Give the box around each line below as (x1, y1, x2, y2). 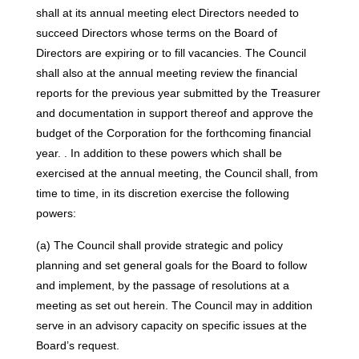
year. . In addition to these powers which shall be (35, 147, 282, 160)
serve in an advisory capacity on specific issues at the (35, 318, 307, 332)
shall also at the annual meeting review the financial (35, 67, 297, 80)
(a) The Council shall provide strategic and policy (35, 238, 283, 252)
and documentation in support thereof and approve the (35, 107, 313, 120)
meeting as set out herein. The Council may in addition (35, 298, 313, 312)
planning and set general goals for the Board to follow (35, 258, 307, 272)
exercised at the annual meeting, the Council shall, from (35, 167, 318, 180)
